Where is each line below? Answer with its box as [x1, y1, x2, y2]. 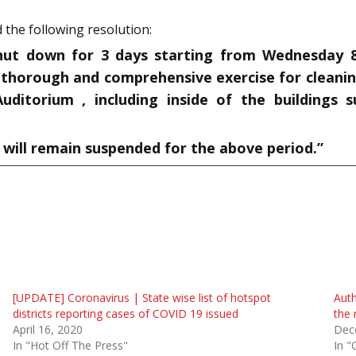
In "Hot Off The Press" [12, 337, 128, 353]
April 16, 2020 [12, 321, 83, 337]
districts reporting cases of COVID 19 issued [12, 305, 238, 321]
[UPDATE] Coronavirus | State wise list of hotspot [12, 289, 271, 305]
